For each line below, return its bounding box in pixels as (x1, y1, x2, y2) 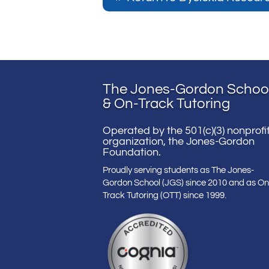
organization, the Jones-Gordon (103, 136, 255, 148)
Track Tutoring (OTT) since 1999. (103, 191, 227, 201)
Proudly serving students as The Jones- (103, 166, 255, 175)
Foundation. (103, 147, 162, 159)
